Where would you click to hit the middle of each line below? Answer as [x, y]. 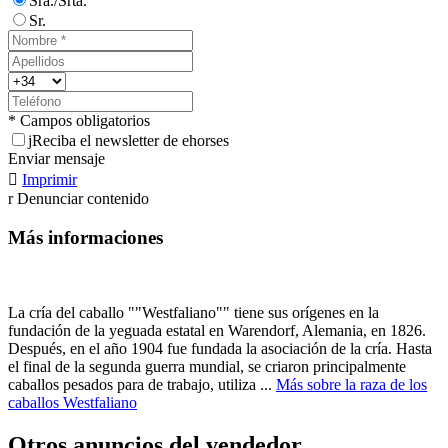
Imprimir [49, 180]
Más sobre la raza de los [351, 384]
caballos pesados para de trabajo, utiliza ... [142, 384]
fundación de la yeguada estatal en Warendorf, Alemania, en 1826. [217, 330]
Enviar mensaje [56, 159]
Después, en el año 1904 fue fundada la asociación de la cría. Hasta [220, 348]
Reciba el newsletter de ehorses [130, 141]
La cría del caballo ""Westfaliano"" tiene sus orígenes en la [193, 312]
